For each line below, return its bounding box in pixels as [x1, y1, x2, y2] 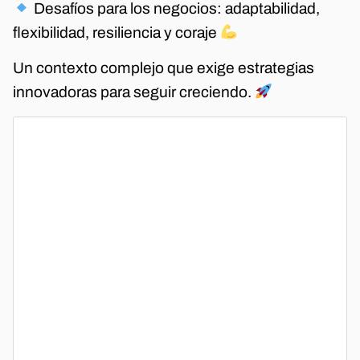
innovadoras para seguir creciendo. [13, 84, 255, 101]
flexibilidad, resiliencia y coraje [13, 23, 220, 41]
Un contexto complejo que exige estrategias [13, 59, 314, 77]
